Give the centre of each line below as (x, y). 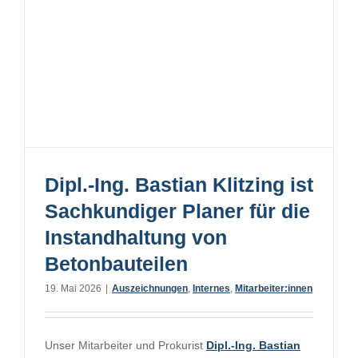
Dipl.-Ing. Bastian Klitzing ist (179, 185)
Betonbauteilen (116, 264)
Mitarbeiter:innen (274, 289)
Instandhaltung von (136, 238)
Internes (211, 289)
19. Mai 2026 (73, 289)
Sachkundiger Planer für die (177, 211)
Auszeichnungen (150, 289)
